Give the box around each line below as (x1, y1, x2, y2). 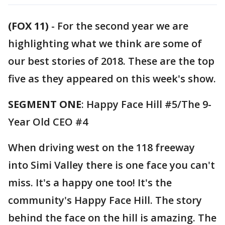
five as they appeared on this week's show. (8, 72, 216, 85)
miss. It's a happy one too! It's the (8, 176, 172, 189)
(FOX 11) (8, 19, 49, 33)
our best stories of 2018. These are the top (8, 54, 214, 68)
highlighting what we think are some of (8, 37, 202, 50)
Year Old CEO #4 (8, 115, 88, 129)
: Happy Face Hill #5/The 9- (81, 97, 211, 111)
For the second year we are (57, 19, 188, 33)
